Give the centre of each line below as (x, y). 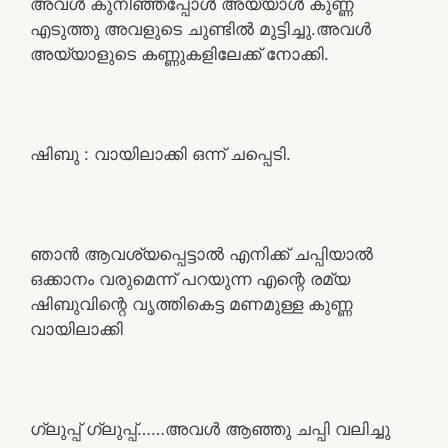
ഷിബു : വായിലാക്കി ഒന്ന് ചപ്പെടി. (160, 153)
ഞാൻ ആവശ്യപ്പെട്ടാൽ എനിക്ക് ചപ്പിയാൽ (201, 253)
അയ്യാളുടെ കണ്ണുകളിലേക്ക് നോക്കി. (179, 53)
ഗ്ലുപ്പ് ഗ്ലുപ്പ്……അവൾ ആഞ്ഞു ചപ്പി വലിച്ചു (210, 428)
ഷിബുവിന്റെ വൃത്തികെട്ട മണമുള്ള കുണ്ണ (191, 303)
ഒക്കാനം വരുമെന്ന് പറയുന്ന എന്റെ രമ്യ (190, 278)
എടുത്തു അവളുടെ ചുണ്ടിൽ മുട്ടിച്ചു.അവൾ (200, 28)
